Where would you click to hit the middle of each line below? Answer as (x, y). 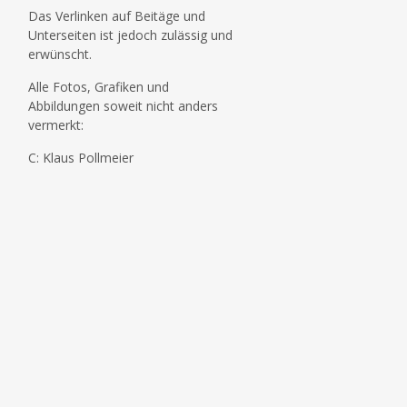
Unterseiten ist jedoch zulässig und (130, 35)
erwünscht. (60, 54)
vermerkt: (55, 125)
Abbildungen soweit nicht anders (123, 106)
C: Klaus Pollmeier (80, 158)
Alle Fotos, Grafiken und (98, 87)
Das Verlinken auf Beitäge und (116, 16)
